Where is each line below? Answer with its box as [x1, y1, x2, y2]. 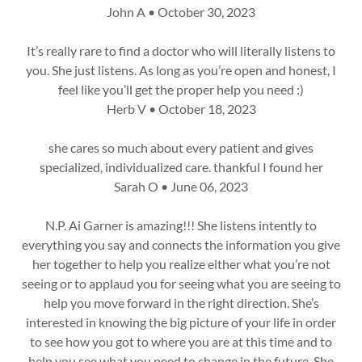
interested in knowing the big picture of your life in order [26, 314, 336, 330]
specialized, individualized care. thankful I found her [39, 159, 323, 175]
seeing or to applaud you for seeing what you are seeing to [21, 276, 341, 291]
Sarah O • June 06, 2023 [114, 179, 248, 194]
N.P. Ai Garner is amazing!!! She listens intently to [45, 217, 317, 233]
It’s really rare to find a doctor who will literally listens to [27, 43, 335, 58]
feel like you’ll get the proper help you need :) [58, 82, 304, 97]
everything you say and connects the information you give [22, 237, 340, 252]
